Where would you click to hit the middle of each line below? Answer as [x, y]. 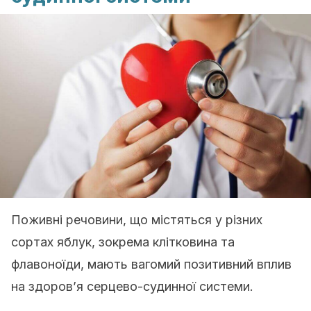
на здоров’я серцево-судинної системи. [132, 286]
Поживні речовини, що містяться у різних [137, 220]
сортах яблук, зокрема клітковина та [123, 242]
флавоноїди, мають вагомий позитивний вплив [151, 264]
